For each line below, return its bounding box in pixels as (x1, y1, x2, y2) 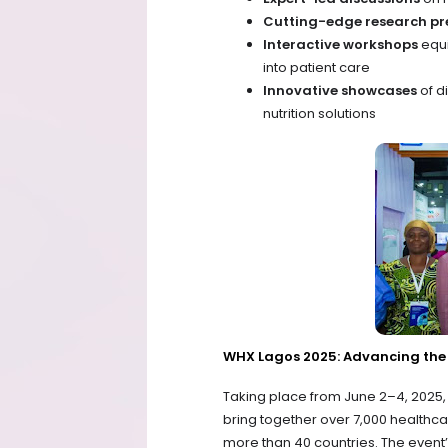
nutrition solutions (263, 104, 376, 124)
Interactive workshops (263, 35, 418, 55)
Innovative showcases (263, 81, 417, 101)
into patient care (263, 58, 370, 78)
